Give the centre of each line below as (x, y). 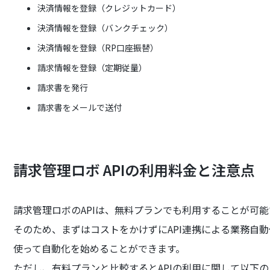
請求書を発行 (63, 87)
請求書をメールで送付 (80, 107)
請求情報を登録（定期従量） (93, 67)
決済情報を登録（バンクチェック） (105, 28)
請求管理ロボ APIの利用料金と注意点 (134, 170)
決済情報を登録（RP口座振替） (98, 48)
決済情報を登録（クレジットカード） (109, 8)
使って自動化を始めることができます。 (99, 248)
